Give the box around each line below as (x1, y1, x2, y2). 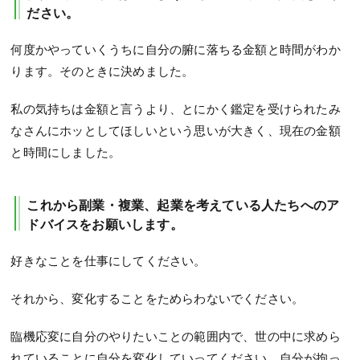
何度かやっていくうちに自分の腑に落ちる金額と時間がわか (10, 42, 341, 57)
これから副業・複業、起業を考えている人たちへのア (27, 197, 340, 213)
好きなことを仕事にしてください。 (10, 253, 207, 268)
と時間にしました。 (10, 145, 121, 160)
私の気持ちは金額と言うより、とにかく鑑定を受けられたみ (10, 101, 341, 117)
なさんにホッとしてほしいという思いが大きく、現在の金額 (10, 123, 341, 138)
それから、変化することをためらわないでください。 (10, 291, 305, 306)
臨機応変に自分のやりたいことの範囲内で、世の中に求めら (10, 329, 341, 344)
